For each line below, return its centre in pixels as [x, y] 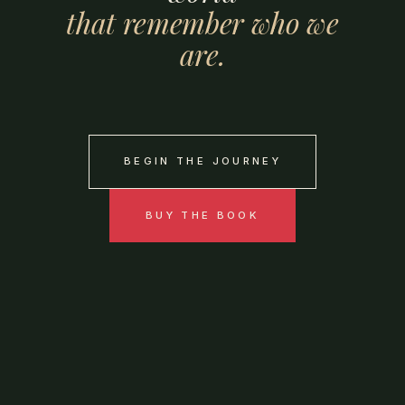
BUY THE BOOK [202, 215]
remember [184, 23]
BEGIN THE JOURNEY [202, 161]
